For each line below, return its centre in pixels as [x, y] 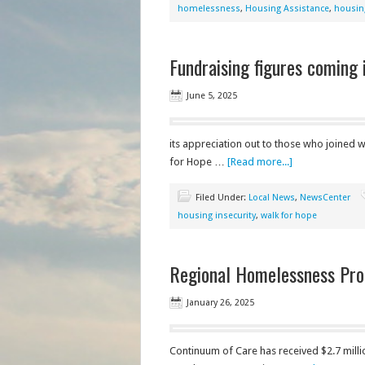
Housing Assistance [287, 9]
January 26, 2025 [220, 303]
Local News [271, 198]
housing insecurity [216, 215]
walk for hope [288, 215]
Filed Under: [222, 198]
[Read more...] [259, 162]
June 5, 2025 [211, 96]
